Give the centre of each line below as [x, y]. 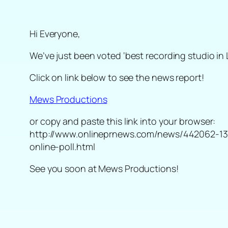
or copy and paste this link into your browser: [123, 121]
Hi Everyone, [55, 34]
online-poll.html [62, 147]
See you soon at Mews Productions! [104, 169]
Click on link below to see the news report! [117, 78]
